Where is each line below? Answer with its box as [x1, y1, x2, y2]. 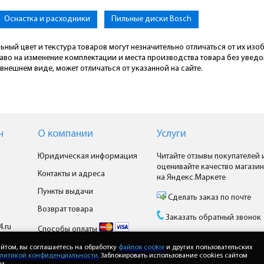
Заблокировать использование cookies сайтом [99, 252, 247, 259]
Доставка [37, 243, 72, 252]
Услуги [156, 128, 186, 140]
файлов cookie [118, 244, 164, 251]
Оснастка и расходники [4, 15, 90, 24]
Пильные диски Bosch [111, 15, 192, 24]
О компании [37, 128, 93, 140]
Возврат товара [37, 205, 93, 214]
